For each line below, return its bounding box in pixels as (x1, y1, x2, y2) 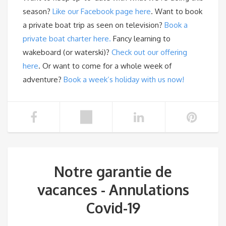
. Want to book (151, 7, 202, 17)
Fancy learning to (111, 34, 171, 44)
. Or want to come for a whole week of (38, 61, 172, 71)
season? (23, 7, 52, 17)
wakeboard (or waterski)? (23, 47, 111, 58)
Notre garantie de (54, 162, 172, 181)
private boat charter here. (23, 34, 111, 44)
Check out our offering (111, 47, 187, 58)
